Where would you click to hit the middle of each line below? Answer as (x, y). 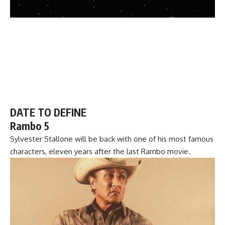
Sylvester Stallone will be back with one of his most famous (112, 139)
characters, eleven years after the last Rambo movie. (100, 151)
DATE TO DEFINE (48, 112)
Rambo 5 (30, 126)
